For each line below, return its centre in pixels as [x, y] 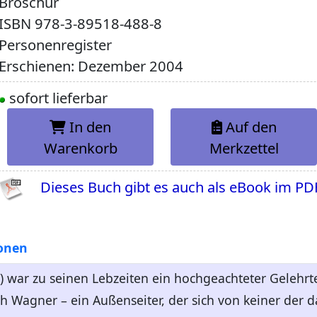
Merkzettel [244, 148]
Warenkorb [80, 148]
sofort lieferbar [57, 98]
